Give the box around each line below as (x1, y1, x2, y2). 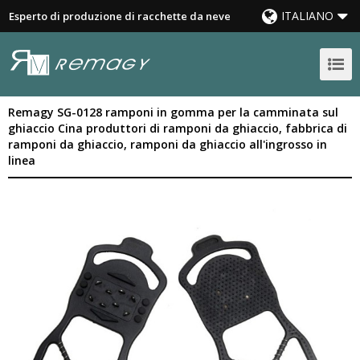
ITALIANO (281, 8, 333, 23)
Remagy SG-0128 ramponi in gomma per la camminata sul (8, 104, 338, 120)
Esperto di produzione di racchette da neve (9, 9, 231, 23)
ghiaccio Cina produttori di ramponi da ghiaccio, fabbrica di (8, 121, 347, 136)
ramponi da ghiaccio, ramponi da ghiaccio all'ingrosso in (8, 137, 327, 152)
